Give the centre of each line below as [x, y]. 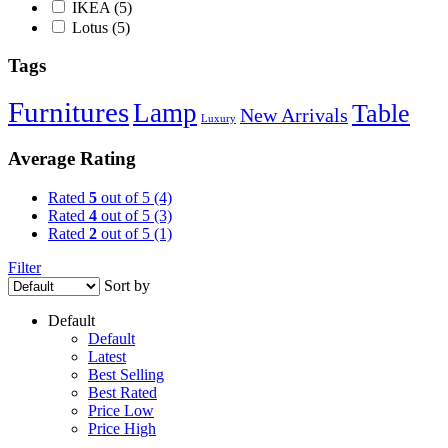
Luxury [218, 119]
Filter [24, 267]
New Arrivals [294, 115]
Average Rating [72, 158]
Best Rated [122, 392]
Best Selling [126, 374]
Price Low [121, 410]
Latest [107, 356]
